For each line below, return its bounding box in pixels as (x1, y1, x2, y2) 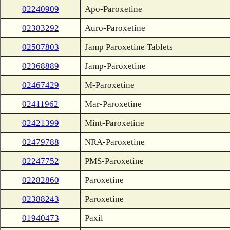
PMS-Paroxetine (85, 156, 144, 166)
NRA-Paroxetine (85, 137, 145, 147)
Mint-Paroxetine (85, 118, 144, 128)
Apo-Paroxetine (85, 4, 142, 14)
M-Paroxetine (85, 80, 135, 90)
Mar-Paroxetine (85, 99, 142, 109)
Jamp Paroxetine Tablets (85, 42, 173, 52)
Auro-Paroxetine (85, 23, 145, 33)
